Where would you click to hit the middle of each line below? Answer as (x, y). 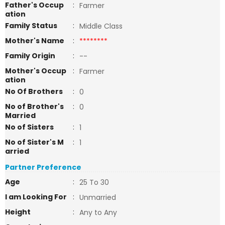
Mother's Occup (36, 71)
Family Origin (30, 56)
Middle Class (101, 26)
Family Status (31, 26)
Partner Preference (43, 167)
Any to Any (98, 212)
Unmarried (98, 197)
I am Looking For (36, 197)
